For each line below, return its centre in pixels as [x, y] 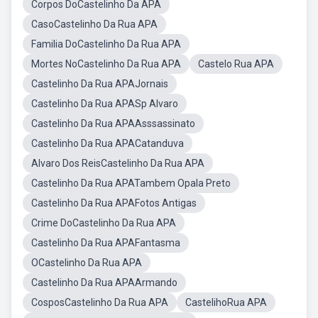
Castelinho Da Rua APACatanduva [108, 143]
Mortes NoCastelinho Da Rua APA [106, 64]
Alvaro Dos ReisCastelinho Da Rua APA [118, 163]
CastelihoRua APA [226, 302]
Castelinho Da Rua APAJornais [100, 84]
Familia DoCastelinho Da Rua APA [106, 44]
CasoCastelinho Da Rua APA [94, 24]
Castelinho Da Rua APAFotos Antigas [114, 203]
